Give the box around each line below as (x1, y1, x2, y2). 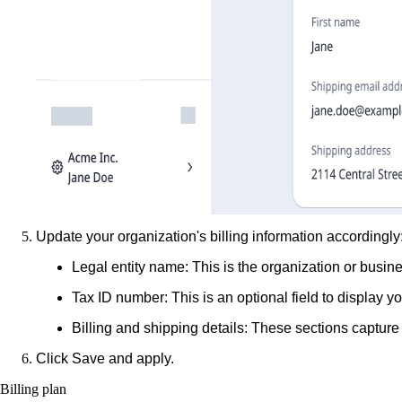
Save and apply (72, 350, 170, 366)
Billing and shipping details (72, 319, 244, 336)
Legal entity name (72, 258, 185, 275)
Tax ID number (72, 289, 164, 305)
